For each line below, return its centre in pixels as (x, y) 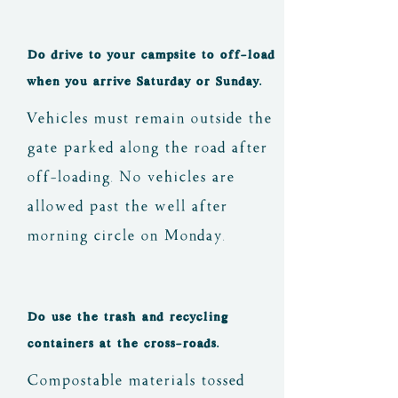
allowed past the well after (127, 206)
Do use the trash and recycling (127, 316)
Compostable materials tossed (135, 380)
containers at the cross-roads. (123, 343)
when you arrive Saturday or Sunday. (144, 81)
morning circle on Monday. (126, 235)
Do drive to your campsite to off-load (151, 54)
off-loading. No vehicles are (131, 176)
